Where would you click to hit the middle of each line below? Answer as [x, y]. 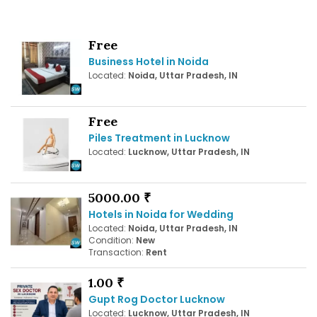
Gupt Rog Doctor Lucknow [157, 300]
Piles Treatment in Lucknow [159, 138]
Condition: [112, 241]
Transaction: [117, 253]
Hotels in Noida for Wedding [161, 215]
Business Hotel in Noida [149, 61]
